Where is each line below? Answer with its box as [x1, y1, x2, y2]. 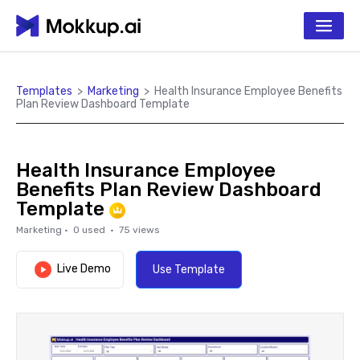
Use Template [153, 263, 225, 276]
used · [80, 224, 119, 235]
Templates [16, 84, 72, 98]
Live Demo [57, 262, 111, 276]
